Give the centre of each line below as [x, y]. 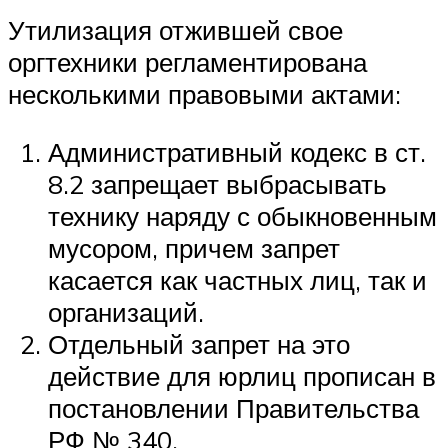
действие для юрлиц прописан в [242, 376]
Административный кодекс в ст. [237, 152]
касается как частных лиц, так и [237, 280]
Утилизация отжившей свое [175, 30]
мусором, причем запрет [194, 248]
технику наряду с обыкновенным [242, 216]
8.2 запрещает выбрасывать [217, 184]
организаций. [126, 312]
